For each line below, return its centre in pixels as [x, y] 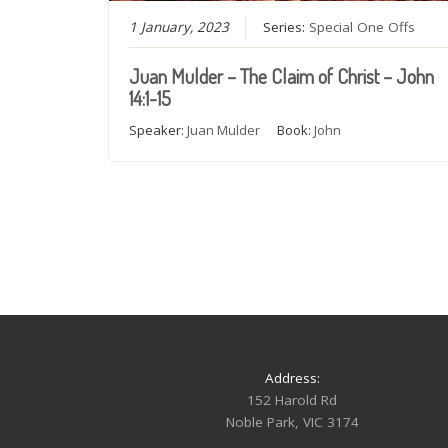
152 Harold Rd [292, 399]
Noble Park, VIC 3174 [292, 421]
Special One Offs [362, 26]
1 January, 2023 [179, 26]
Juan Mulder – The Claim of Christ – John [282, 75]
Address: [292, 377]
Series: [286, 26]
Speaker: [158, 129]
